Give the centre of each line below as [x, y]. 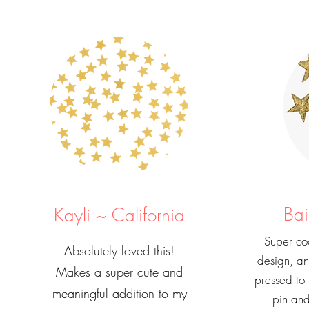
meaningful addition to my [119, 293]
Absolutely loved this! [120, 250]
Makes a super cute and [120, 272]
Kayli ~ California [119, 215]
